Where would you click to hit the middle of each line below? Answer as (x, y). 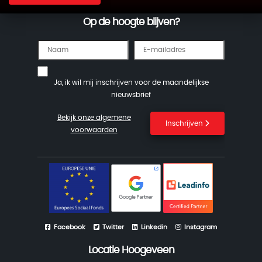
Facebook (70, 227)
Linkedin (154, 227)
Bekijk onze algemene (94, 117)
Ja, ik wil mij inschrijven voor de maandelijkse (131, 82)
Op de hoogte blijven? (131, 22)
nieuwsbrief (131, 94)
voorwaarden (94, 130)
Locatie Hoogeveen (131, 250)
